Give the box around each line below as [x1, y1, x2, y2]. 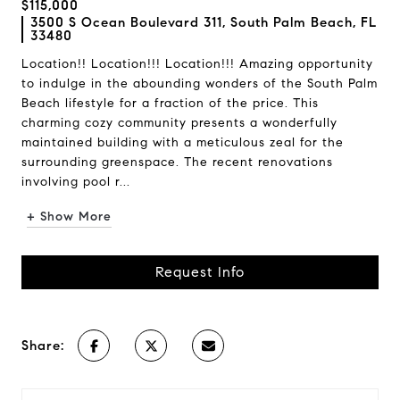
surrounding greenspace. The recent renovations [21, 154, 333, 170]
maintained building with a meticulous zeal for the [21, 135, 344, 150]
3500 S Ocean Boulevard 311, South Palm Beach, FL [30, 14, 377, 30]
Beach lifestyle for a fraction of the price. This [21, 96, 319, 111]
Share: [21, 337, 64, 354]
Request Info [155, 263, 245, 280]
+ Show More [27, 209, 112, 224]
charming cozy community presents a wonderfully [21, 115, 337, 130]
